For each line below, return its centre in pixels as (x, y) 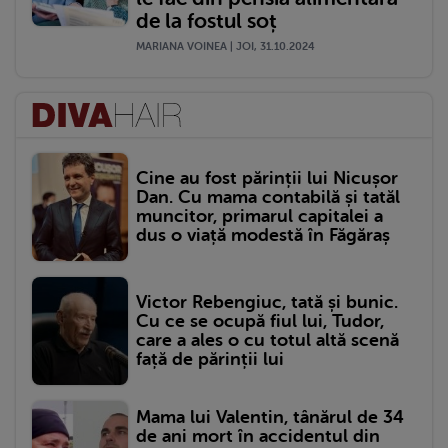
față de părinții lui (210, 359)
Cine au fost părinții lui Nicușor (267, 177)
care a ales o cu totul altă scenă (267, 340)
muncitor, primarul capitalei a (259, 215)
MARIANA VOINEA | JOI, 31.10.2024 (225, 46)
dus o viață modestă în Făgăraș (263, 234)
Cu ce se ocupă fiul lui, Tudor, (260, 321)
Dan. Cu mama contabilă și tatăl (268, 196)
